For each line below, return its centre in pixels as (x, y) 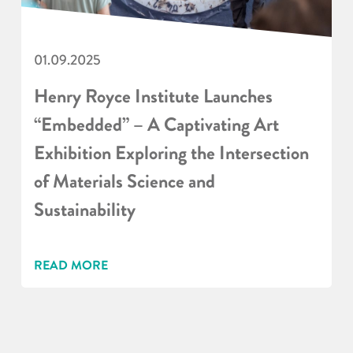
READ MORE (71, 265)
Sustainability (84, 210)
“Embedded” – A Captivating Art (156, 124)
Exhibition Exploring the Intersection (171, 153)
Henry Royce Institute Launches (153, 96)
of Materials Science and (124, 181)
